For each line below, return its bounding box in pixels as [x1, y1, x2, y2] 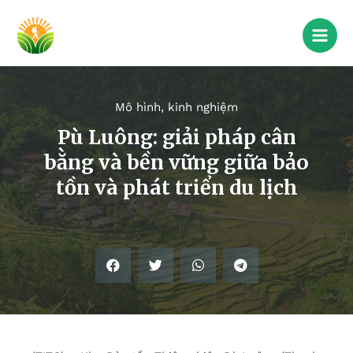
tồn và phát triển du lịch [55, 175, 298, 201]
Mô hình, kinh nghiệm [115, 100, 238, 115]
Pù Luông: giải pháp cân [57, 124, 296, 150]
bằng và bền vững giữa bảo [44, 150, 309, 176]
